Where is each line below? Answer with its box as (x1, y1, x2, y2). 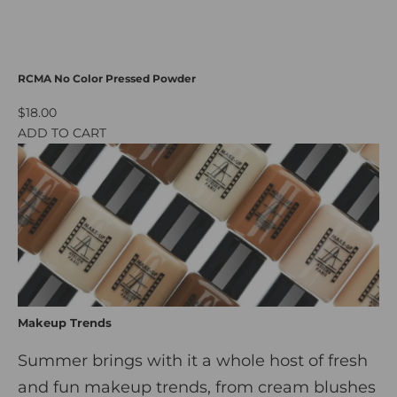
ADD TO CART (18, 125, 106, 142)
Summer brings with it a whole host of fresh (18, 350, 368, 370)
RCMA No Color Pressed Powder (18, 73, 196, 86)
